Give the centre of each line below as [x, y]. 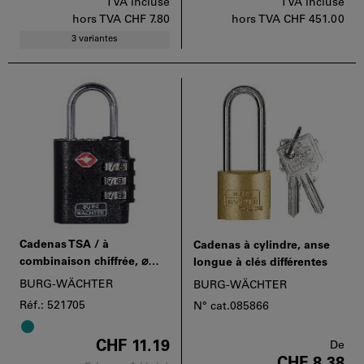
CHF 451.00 [314, 19]
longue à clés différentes [260, 262]
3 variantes [95, 39]
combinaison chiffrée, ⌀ [84, 262]
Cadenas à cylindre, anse [262, 245]
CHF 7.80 [147, 19]
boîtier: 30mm [58, 279]
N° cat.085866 [231, 306]
